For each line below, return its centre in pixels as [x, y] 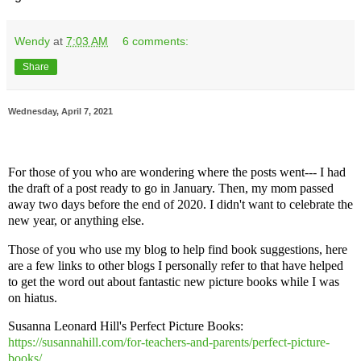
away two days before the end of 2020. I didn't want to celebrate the [180, 204]
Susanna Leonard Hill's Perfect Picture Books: [126, 326]
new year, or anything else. [78, 220]
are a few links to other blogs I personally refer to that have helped [176, 265]
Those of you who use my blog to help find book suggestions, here [178, 249]
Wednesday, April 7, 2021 [60, 112]
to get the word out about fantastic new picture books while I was [174, 281]
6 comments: [156, 41]
